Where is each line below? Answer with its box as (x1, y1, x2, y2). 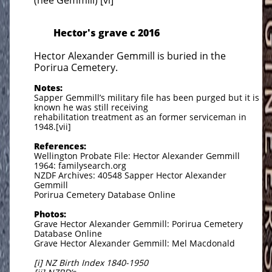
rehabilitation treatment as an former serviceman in (34, 111, 246, 123)
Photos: (34, 208, 66, 220)
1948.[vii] (34, 121, 71, 132)
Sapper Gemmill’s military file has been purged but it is (34, 92, 259, 103)
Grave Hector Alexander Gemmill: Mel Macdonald (34, 237, 242, 249)
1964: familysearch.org (34, 160, 126, 171)
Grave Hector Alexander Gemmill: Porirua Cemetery (34, 218, 243, 229)
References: (34, 140, 86, 152)
